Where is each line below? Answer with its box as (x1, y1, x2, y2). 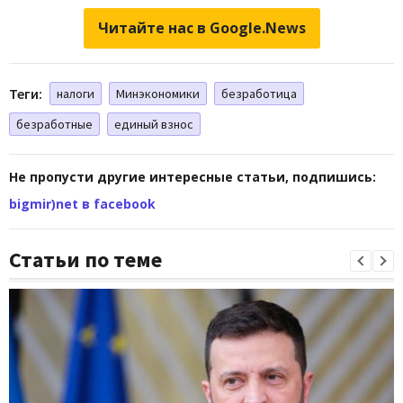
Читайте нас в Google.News (97, 17, 306, 38)
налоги (57, 85, 94, 102)
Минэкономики (116, 85, 200, 102)
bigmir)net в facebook (9, 194, 156, 212)
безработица (221, 85, 297, 102)
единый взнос (114, 115, 193, 132)
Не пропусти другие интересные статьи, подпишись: (9, 167, 376, 185)
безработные (16, 115, 93, 132)
